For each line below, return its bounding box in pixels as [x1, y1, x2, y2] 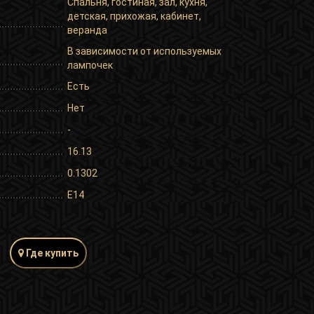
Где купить [23, 247, 78, 259]
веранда [67, 24, 107, 36]
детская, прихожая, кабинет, [67, 10, 201, 22]
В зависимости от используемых [67, 45, 221, 57]
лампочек [67, 59, 113, 71]
